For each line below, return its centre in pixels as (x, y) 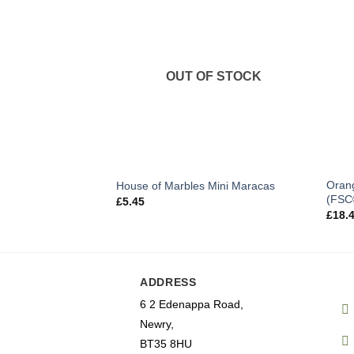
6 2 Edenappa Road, (192, 304)
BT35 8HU (166, 343)
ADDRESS (168, 283)
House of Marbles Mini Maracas (195, 185)
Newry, (157, 324)
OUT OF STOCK (213, 77)
